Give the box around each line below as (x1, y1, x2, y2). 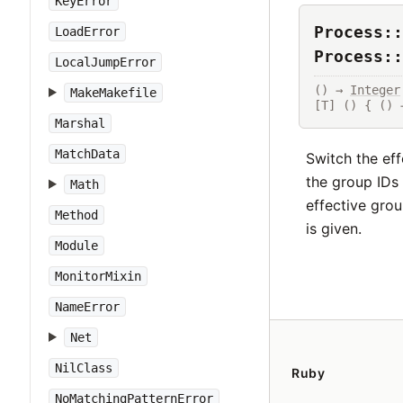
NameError (55, 300, 120, 314)
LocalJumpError (55, 55, 156, 69)
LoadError (55, 24, 120, 39)
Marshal (55, 116, 105, 130)
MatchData (55, 147, 120, 161)
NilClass (55, 361, 112, 375)
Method (55, 208, 98, 222)
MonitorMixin (55, 269, 141, 283)
